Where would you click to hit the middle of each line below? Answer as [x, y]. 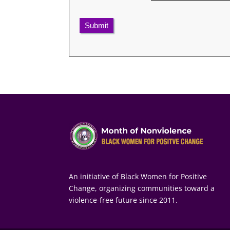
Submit [97, 25]
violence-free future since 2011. [123, 200]
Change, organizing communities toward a [142, 188]
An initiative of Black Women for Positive [138, 176]
